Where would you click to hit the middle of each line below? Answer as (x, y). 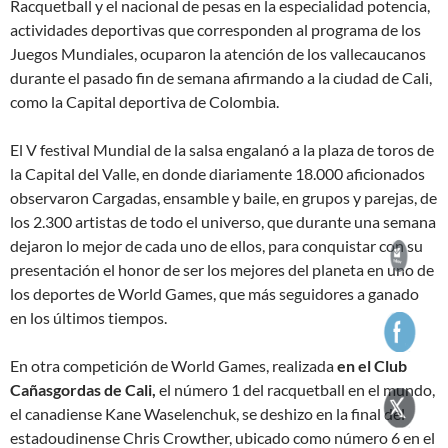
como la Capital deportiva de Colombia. (144, 101)
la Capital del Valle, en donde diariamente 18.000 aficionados (217, 173)
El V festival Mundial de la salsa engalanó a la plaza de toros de (222, 149)
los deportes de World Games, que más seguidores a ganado (214, 293)
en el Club (372, 365)
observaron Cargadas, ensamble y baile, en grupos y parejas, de (223, 197)
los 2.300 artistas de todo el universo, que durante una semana (223, 221)
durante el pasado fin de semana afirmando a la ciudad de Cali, (221, 77)
